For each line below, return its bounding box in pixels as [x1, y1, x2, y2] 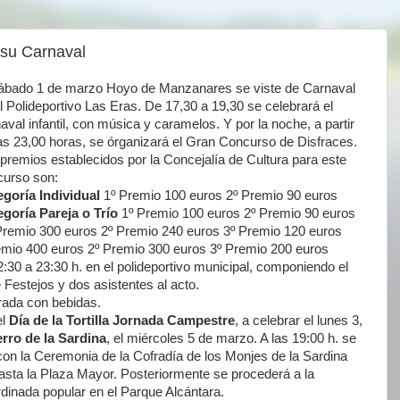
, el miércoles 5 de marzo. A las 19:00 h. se [106, 330, 356, 346]
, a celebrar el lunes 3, [235, 312, 362, 328]
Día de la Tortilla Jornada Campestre [9, 312, 235, 328]
